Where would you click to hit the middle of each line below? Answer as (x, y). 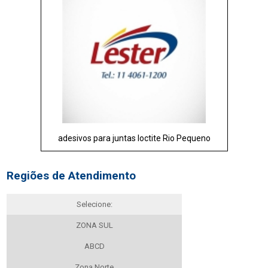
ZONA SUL (94, 225)
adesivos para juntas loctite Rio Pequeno (134, 138)
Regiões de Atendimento (71, 176)
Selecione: (94, 204)
